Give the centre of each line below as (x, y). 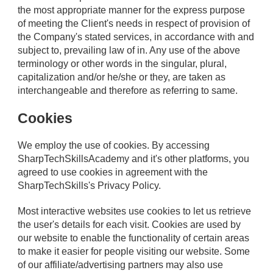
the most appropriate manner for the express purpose (132, 10)
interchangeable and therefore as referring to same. (128, 90)
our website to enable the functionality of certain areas (134, 238)
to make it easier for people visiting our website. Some (134, 251)
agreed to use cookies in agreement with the (113, 172)
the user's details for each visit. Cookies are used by (129, 224)
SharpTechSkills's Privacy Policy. (90, 185)
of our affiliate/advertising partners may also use (121, 264)
